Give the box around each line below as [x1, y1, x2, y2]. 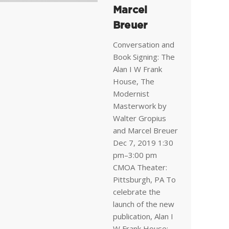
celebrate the [113, 187, 161, 197]
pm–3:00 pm [113, 150, 157, 160]
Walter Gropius [113, 113, 166, 123]
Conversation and [113, 39, 174, 50]
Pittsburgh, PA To [113, 174, 176, 185]
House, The [113, 76, 154, 86]
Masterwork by [113, 101, 167, 111]
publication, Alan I [113, 211, 173, 221]
